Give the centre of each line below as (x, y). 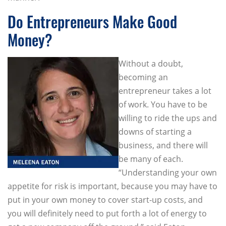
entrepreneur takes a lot (165, 91)
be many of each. (151, 159)
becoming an (143, 77)
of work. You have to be (163, 105)
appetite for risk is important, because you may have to (112, 186)
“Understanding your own (168, 173)
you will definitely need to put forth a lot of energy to (107, 214)
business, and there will (163, 146)
